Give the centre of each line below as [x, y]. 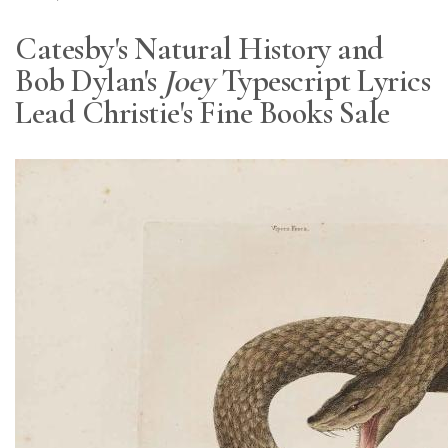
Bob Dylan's [89, 80]
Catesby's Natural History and [199, 48]
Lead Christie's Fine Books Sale [202, 112]
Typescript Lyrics [322, 80]
